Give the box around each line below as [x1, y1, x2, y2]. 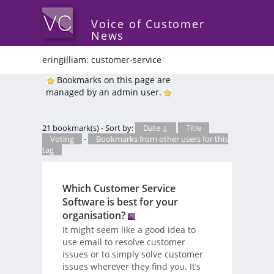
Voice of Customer [91, 17, 205, 31]
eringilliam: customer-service [42, 54, 161, 65]
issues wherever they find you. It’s [62, 260, 201, 272]
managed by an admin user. [46, 86, 164, 98]
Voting [50, 133, 74, 144]
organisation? [62, 208, 125, 222]
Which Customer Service [62, 181, 176, 195]
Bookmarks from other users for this [96, 133, 228, 144]
